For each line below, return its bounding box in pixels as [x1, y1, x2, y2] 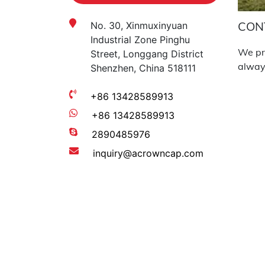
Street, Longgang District [91, 48, 203, 60]
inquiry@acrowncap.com [93, 147, 203, 159]
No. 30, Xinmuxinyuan [91, 20, 188, 31]
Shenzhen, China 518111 [91, 62, 196, 74]
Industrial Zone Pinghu [91, 34, 190, 46]
